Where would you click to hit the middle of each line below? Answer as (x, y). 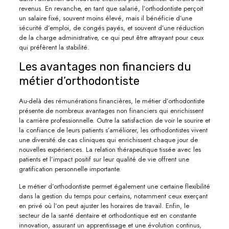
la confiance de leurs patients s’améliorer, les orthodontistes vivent (113, 130)
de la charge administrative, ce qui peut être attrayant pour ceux (111, 37)
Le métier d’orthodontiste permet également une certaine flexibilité (114, 186)
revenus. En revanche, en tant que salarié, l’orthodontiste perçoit (111, 8)
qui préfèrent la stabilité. (54, 47)
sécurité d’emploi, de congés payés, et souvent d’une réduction (111, 28)
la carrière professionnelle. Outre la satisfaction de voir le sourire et (114, 120)
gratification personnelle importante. (70, 169)
